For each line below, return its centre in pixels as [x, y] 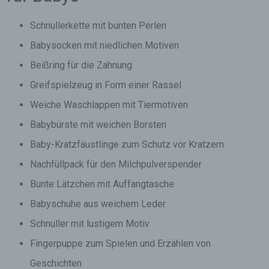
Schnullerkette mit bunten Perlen [98, 26]
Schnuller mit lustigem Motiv [90, 224]
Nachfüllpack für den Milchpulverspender [116, 164]
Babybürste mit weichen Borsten [98, 125]
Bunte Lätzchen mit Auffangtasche [102, 184]
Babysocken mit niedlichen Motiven [104, 45]
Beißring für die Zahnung [81, 65]
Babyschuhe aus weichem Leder [98, 204]
